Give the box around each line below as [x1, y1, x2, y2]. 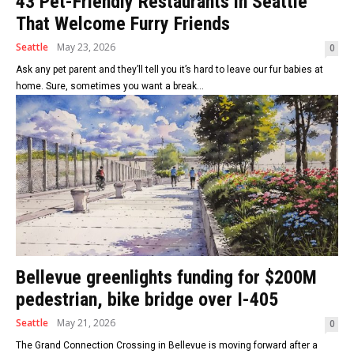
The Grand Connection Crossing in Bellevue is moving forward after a [16, 340, 318, 352]
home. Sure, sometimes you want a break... [16, 81, 204, 92]
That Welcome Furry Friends [16, 13, 230, 36]
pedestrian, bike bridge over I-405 [16, 288, 278, 311]
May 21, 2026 [57, 316, 115, 330]
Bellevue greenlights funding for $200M [16, 266, 317, 289]
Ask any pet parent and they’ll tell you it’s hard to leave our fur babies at [16, 64, 323, 76]
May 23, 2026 [57, 40, 115, 55]
